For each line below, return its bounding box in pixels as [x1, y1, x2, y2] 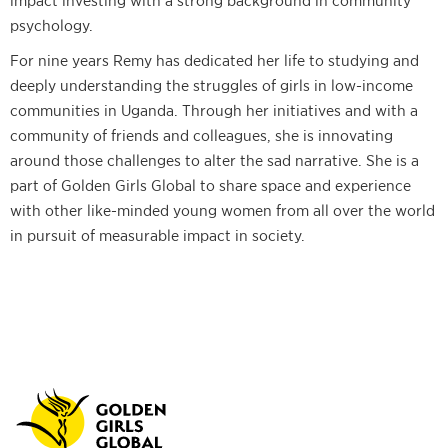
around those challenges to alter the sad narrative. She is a [10, 151, 419, 169]
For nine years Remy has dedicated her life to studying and [10, 51, 419, 69]
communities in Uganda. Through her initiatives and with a [10, 101, 418, 119]
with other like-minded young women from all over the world [10, 201, 435, 219]
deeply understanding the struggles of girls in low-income [10, 76, 413, 94]
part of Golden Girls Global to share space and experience [10, 176, 411, 194]
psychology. [10, 16, 93, 34]
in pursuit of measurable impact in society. [10, 226, 309, 244]
